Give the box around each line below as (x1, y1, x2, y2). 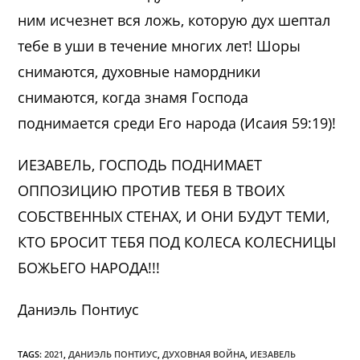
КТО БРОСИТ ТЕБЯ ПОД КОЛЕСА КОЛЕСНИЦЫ (18, 232, 337, 252)
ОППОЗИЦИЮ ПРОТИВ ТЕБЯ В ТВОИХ (18, 181, 285, 201)
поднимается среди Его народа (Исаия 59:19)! (18, 113, 337, 133)
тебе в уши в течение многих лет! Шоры (18, 36, 301, 56)
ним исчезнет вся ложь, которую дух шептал (18, 10, 331, 31)
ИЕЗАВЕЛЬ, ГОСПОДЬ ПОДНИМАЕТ (18, 155, 263, 175)
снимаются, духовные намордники (18, 62, 261, 82)
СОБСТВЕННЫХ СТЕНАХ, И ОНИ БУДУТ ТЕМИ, (18, 207, 330, 227)
